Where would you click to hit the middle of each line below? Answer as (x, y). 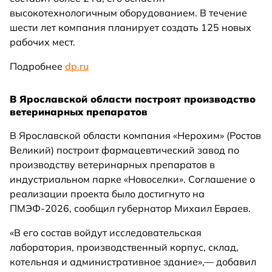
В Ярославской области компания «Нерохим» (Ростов (135, 136)
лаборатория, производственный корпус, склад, (124, 247)
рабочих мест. (42, 42)
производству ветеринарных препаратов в (112, 165)
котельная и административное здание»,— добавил (133, 262)
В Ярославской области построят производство (133, 99)
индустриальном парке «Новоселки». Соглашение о (132, 179)
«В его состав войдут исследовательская (106, 233)
